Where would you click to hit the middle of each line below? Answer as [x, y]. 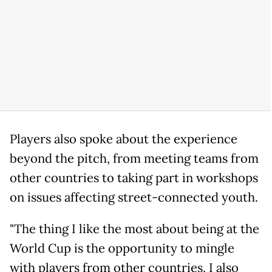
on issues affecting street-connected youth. [134, 198]
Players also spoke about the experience [124, 139]
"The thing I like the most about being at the [134, 229]
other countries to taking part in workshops [134, 178]
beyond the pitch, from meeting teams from [134, 159]
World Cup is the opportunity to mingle [122, 249]
